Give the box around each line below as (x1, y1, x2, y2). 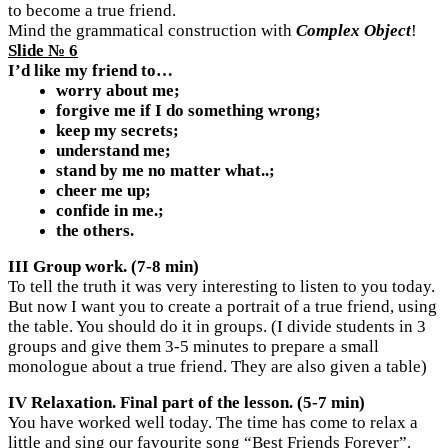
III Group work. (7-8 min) (8, 257, 199, 277)
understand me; (56, 141, 171, 161)
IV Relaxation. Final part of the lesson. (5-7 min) (8, 393, 365, 413)
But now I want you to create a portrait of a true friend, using (8, 297, 437, 317)
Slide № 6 (8, 41, 78, 61)
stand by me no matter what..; (56, 161, 275, 181)
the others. (56, 221, 134, 241)
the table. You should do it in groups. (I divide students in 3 (8, 317, 426, 337)
